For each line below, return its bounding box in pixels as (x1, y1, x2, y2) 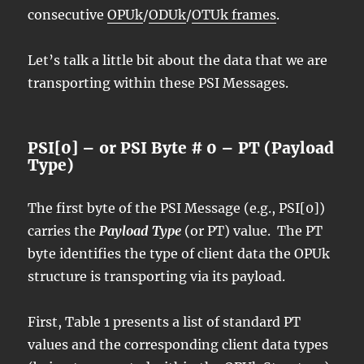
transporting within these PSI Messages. (28, 75, 296, 92)
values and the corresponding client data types (28, 336, 329, 353)
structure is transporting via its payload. (28, 268, 292, 285)
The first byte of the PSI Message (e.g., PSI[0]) (28, 200, 326, 217)
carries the (28, 223, 100, 240)
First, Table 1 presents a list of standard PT (28, 314, 301, 331)
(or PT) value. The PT (181, 223, 323, 240)
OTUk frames (192, 6, 277, 24)
